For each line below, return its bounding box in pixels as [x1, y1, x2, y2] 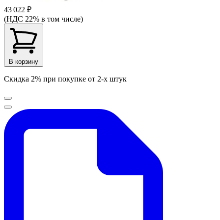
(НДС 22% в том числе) [4, 14, 83, 23]
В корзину [9, 57, 38, 65]
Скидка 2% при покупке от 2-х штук [4, 74, 127, 83]
